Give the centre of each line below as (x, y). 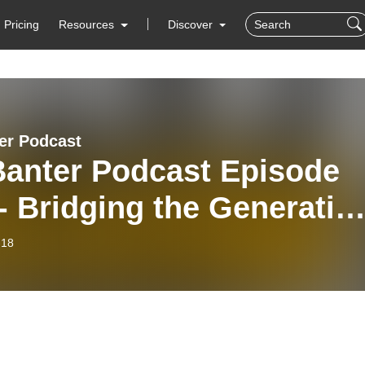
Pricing (22, 24)
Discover (191, 24)
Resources (87, 24)
